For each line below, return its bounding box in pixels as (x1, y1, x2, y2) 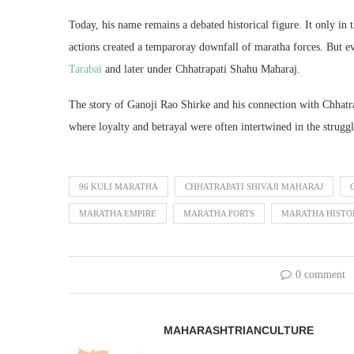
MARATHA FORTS (183, 208, 254, 218)
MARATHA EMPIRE (79, 208, 156, 218)
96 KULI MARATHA (79, 181, 158, 191)
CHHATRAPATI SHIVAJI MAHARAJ (185, 181, 323, 191)
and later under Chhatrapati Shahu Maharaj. (102, 62, 300, 75)
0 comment (295, 268, 345, 281)
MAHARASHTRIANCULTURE (164, 323, 314, 337)
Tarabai (69, 62, 102, 75)
